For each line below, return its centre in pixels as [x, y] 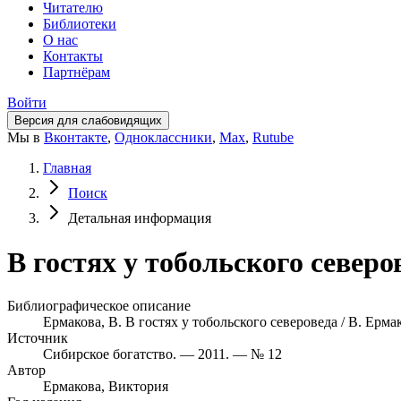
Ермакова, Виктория [106, 387]
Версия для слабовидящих [88, 121]
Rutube [273, 138]
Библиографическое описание [99, 306]
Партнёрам [77, 73]
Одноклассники [163, 138]
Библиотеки [80, 24]
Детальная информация [140, 218]
